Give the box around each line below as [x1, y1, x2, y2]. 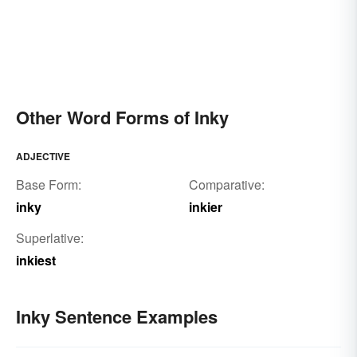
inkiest [16, 250, 56, 269]
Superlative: [16, 228, 84, 247]
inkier [188, 197, 222, 216]
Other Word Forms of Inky [16, 104, 229, 130]
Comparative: [188, 175, 265, 194]
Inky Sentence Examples [16, 303, 218, 329]
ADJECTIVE [16, 148, 70, 163]
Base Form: [16, 175, 81, 194]
